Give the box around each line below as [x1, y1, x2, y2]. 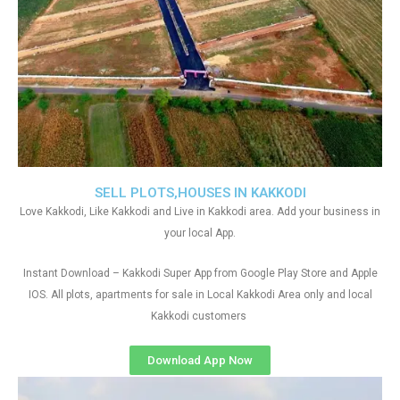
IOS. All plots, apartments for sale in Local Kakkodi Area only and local [28, 288, 372, 301]
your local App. [164, 227, 236, 239]
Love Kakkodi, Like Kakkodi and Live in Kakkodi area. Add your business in [20, 205, 380, 218]
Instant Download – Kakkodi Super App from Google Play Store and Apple [22, 267, 378, 279]
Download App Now [147, 354, 253, 367]
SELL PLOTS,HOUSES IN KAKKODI [94, 185, 306, 201]
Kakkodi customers [151, 310, 249, 322]
